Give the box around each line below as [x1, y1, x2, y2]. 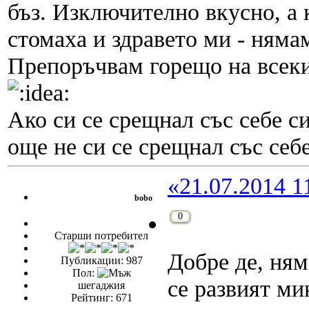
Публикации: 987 [60, 255, 143, 267]
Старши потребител [54, 230, 148, 242]
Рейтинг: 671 [70, 292, 132, 304]
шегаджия [78, 279, 125, 292]
